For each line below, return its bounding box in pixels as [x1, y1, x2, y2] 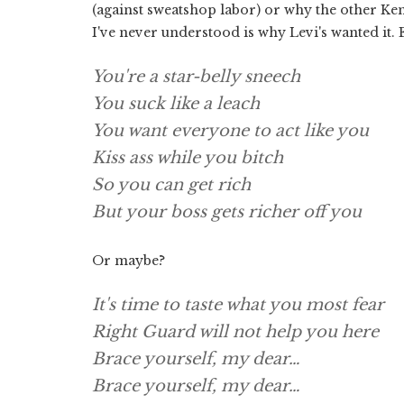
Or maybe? [92, 252, 165, 269]
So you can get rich [92, 174, 251, 195]
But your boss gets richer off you [92, 201, 362, 222]
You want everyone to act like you [92, 120, 369, 141]
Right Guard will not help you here [92, 321, 379, 342]
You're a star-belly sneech [92, 66, 300, 87]
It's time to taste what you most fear [92, 294, 384, 315]
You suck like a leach [92, 93, 260, 114]
